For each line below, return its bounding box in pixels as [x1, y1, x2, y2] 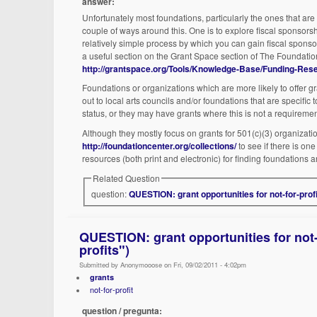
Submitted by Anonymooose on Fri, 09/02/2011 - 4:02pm [79, 260, 247, 270]
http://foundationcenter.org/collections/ [82, 139, 237, 152]
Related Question [93, 171, 161, 184]
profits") [79, 241, 130, 259]
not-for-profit [89, 284, 133, 295]
